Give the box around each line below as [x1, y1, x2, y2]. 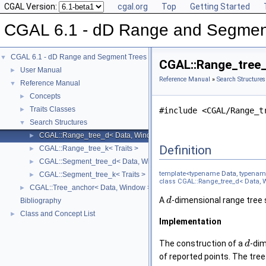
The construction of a [159, 238, 245, 248]
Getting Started [190, 2, 250, 11]
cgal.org [118, 2, 148, 11]
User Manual [20, 66, 62, 74]
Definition [159, 142, 211, 157]
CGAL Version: [4, 2, 59, 11]
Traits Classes [30, 105, 75, 113]
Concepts [30, 92, 61, 100]
